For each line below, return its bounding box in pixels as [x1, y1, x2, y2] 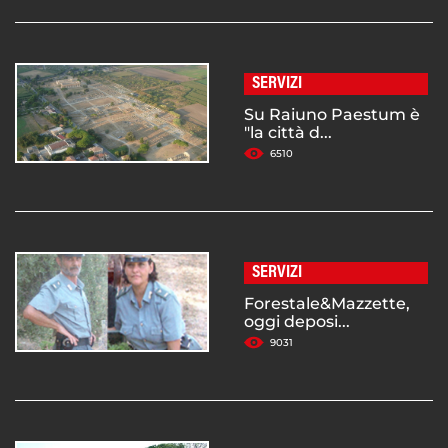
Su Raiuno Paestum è [244, 105, 420, 125]
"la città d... [244, 123, 332, 143]
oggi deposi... [244, 312, 350, 332]
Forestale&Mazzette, [244, 294, 410, 314]
